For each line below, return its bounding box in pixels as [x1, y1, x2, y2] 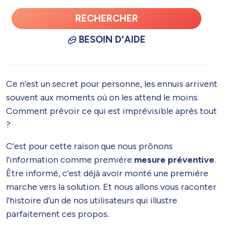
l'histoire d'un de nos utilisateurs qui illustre [6, 194, 177, 206]
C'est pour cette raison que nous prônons [6, 140, 173, 152]
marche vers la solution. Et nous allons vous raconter [6, 181, 216, 192]
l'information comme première [6, 154, 134, 165]
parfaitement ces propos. [6, 208, 111, 219]
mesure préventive [134, 154, 214, 165]
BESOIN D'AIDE [79, 34, 146, 46]
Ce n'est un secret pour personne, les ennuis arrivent [6, 78, 217, 89]
